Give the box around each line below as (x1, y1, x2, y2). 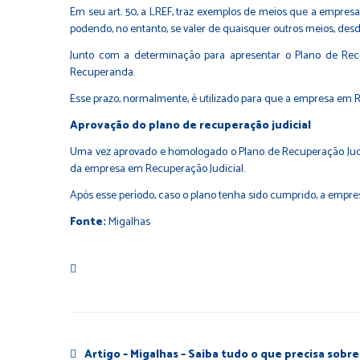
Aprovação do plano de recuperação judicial (70, 117, 311, 135)
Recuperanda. (70, 63, 135, 82)
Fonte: (70, 213, 108, 231)
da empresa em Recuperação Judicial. (70, 160, 245, 178)
